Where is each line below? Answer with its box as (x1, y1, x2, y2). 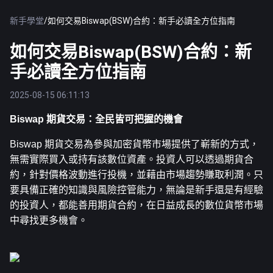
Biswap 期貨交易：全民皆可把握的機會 (10, 114, 183, 124)
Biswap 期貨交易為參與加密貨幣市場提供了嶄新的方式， (10, 139, 259, 149)
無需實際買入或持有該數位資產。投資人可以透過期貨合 (10, 154, 253, 165)
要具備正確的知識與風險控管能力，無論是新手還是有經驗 (10, 185, 263, 195)
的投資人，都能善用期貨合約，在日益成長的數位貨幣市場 (10, 200, 263, 210)
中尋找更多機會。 (10, 215, 88, 225)
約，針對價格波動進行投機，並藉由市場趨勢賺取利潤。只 (10, 169, 263, 180)
